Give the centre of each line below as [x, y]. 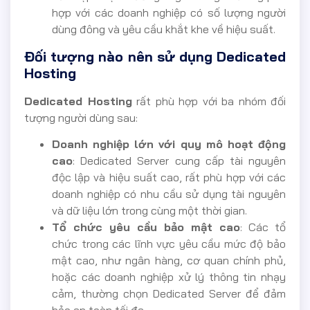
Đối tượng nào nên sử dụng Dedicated [155, 56]
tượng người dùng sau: [81, 117]
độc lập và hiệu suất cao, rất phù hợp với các [169, 177]
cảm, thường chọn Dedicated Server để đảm [169, 294]
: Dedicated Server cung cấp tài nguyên [179, 161]
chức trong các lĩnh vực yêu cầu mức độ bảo [169, 244]
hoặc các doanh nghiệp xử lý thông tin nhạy [169, 277]
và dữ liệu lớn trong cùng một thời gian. [149, 211]
